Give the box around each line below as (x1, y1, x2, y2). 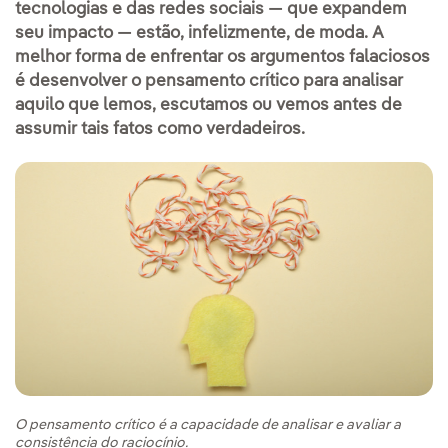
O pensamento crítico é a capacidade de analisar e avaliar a (15, 418, 401, 433)
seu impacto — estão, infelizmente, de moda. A (15, 24, 384, 42)
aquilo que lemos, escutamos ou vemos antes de (15, 96, 402, 114)
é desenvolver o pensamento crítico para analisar (15, 72, 403, 90)
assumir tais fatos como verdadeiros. (15, 120, 305, 138)
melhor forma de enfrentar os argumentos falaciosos (15, 48, 430, 66)
